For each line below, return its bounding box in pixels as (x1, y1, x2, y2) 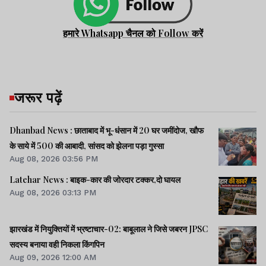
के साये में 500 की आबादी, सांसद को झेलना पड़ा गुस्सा (9, 140, 164, 152)
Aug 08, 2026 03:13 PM (9, 188, 96, 198)
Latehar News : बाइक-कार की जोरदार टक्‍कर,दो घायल (9, 174, 180, 186)
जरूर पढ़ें (14, 87, 62, 107)
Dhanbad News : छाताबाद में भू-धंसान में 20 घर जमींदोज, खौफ (9, 125, 204, 137)
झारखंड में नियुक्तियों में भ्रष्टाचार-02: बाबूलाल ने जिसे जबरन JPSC (9, 223, 208, 235)
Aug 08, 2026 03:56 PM (9, 154, 98, 164)
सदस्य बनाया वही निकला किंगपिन (9, 239, 104, 251)
